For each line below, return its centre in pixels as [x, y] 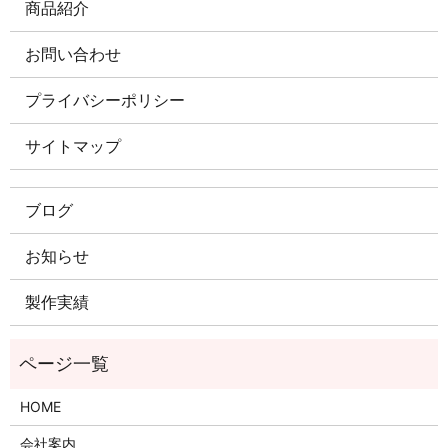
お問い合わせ [73, 54]
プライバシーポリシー [105, 100]
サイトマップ [73, 146]
